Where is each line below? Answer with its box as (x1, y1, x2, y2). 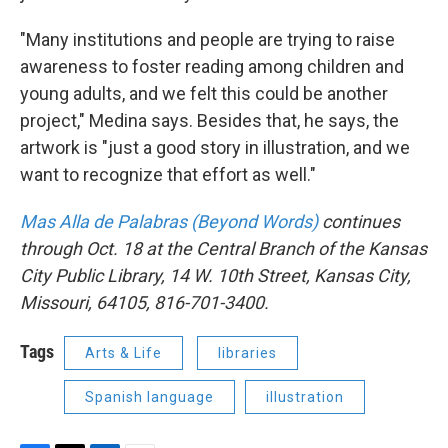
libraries (218, 345, 277, 362)
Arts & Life (85, 345, 162, 362)
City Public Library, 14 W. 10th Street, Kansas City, (20, 265, 411, 287)
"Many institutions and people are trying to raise (20, 29, 395, 51)
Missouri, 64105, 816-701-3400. (20, 292, 269, 314)
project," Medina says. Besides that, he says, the (20, 110, 399, 132)
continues (318, 211, 400, 233)
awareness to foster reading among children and (20, 56, 404, 78)
